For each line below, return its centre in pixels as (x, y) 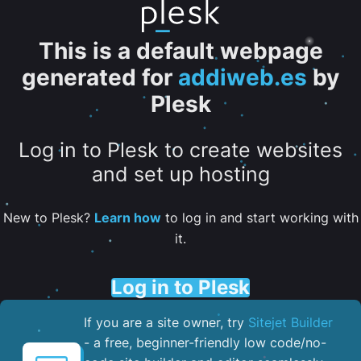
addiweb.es (243, 77)
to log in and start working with (259, 217)
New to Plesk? (48, 217)
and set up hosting (180, 174)
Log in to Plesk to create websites (180, 150)
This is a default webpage (180, 51)
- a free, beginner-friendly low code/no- (205, 342)
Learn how (127, 217)
